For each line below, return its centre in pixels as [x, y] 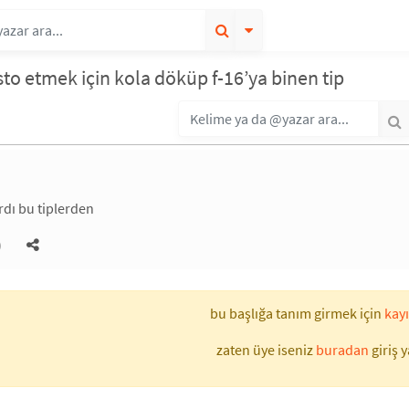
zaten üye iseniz [266, 350]
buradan [342, 350]
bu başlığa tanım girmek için [297, 313]
